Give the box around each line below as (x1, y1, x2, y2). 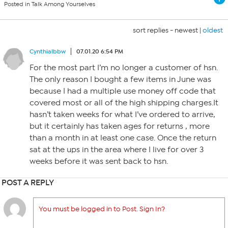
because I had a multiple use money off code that (30, 87, 216, 96)
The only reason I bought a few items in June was (30, 75, 211, 84)
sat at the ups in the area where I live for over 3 (30, 145, 204, 154)
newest (175, 26, 198, 35)
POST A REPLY (2, 178, 54, 187)
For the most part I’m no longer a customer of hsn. (30, 63, 218, 72)
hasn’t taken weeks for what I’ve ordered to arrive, (30, 110, 215, 119)
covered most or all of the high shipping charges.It (30, 98, 218, 107)
